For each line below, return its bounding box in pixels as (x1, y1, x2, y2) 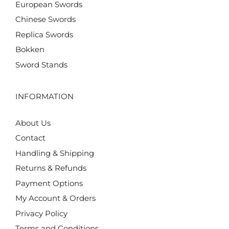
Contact (15, 133, 45, 143)
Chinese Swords (15, 14, 76, 25)
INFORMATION (15, 91, 74, 101)
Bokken (15, 44, 44, 55)
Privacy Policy (15, 208, 67, 218)
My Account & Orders (15, 193, 96, 203)
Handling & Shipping (15, 148, 94, 158)
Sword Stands (15, 59, 67, 70)
